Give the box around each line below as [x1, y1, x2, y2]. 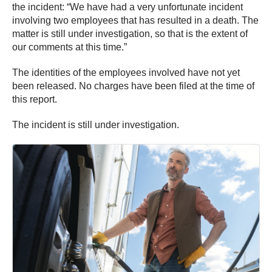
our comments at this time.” [12, 41, 127, 52]
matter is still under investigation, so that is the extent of [12, 28, 248, 39]
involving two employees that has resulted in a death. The [12, 15, 259, 25]
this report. [12, 93, 57, 104]
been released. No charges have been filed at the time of [12, 80, 254, 91]
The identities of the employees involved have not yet [12, 67, 240, 78]
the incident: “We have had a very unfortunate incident [12, 1, 243, 12]
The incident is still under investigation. [12, 119, 179, 130]
